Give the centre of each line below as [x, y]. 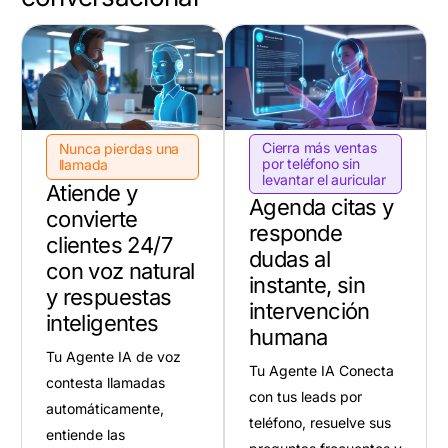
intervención [309, 311]
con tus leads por [305, 397]
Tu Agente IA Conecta [321, 371]
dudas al [290, 259]
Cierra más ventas [319, 148]
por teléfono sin [311, 164]
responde [296, 233]
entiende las [85, 435]
